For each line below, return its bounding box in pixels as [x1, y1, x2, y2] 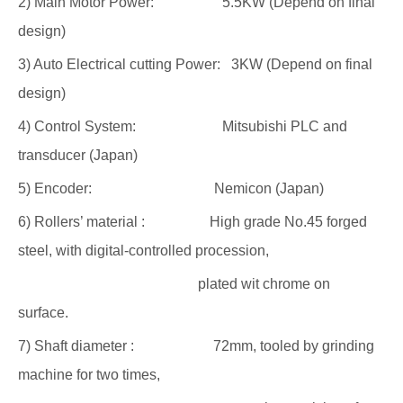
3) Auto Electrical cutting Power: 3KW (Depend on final [18, 57, 372, 72]
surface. [18, 305, 72, 320]
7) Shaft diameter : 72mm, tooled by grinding [18, 338, 374, 354]
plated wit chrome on [18, 276, 330, 291]
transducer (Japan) [18, 148, 138, 163]
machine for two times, [18, 367, 160, 382]
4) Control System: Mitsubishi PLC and [18, 119, 347, 134]
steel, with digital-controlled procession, [18, 243, 269, 258]
